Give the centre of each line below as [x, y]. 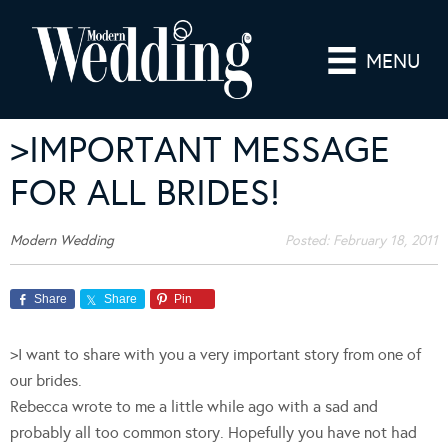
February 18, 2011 [385, 240]
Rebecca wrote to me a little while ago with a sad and [194, 406]
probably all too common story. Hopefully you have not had [213, 432]
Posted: [309, 240]
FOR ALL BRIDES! [145, 192]
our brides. [46, 380]
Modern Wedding [62, 240]
